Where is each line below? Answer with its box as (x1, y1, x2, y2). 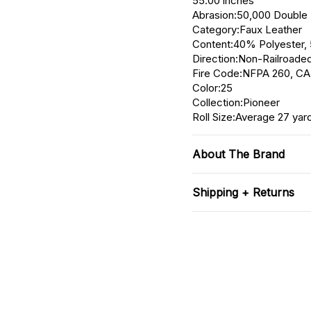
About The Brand (192, 147, 285, 161)
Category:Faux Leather (192, 23, 302, 36)
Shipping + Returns (192, 185, 294, 199)
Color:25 (192, 81, 233, 94)
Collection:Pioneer (192, 96, 280, 109)
